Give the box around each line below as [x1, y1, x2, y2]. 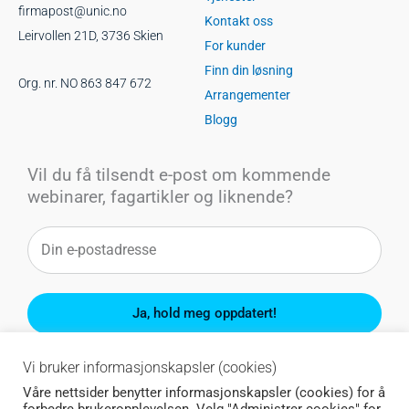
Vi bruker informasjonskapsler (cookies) [23, 359, 277, 376]
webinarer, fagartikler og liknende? [27, 186, 293, 208]
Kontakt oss [204, 14, 273, 29]
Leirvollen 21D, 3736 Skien [18, 28, 163, 44]
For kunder [204, 38, 266, 54]
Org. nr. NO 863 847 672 [18, 75, 152, 90]
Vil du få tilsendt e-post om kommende [27, 164, 330, 186]
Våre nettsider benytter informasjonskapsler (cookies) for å [23, 384, 385, 401]
